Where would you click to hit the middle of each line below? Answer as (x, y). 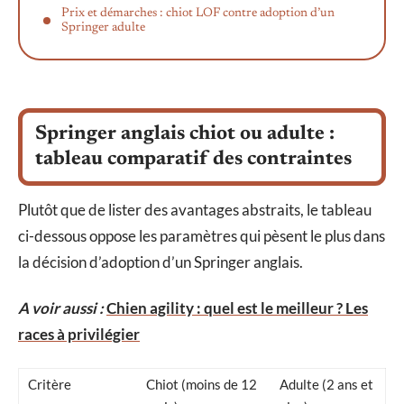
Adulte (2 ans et (326, 384)
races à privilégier (79, 335)
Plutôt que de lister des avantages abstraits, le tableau (195, 209)
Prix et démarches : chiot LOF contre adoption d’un (198, 14)
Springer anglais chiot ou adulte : (185, 134)
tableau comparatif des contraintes (193, 159)
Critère (50, 384)
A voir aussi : (61, 308)
